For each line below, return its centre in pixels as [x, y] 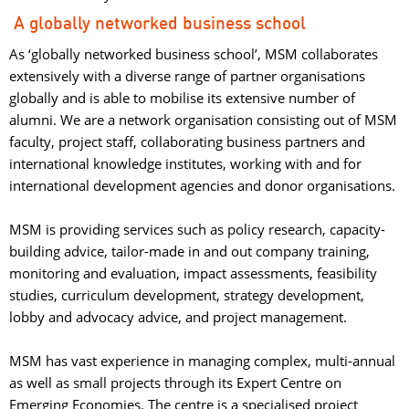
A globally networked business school [157, 24]
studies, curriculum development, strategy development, [187, 295]
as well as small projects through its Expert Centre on [175, 383]
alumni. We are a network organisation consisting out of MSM [203, 120]
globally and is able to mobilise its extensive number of [182, 98]
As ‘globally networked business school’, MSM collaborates [194, 54]
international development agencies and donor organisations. [202, 185]
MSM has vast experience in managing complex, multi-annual [202, 361]
